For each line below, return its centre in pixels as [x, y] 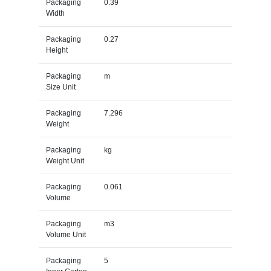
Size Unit [60, 87]
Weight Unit [65, 161]
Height [57, 50]
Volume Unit [66, 234]
